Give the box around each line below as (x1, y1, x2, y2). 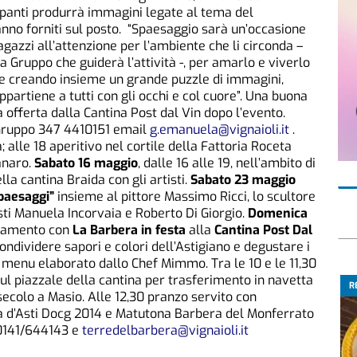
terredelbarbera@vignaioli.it (82, 322, 249, 339)
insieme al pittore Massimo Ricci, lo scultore (54, 188, 316, 206)
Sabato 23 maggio (190, 171, 296, 189)
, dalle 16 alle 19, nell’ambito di (138, 155, 316, 172)
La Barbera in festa (69, 222, 189, 239)
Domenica (248, 205, 308, 222)
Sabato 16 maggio (34, 155, 138, 172)
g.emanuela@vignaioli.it (150, 121, 289, 139)
